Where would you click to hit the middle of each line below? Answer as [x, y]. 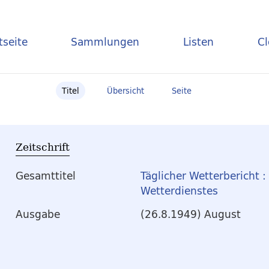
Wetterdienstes [179, 191]
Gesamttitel [46, 176]
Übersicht [125, 91]
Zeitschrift [43, 147]
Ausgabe [38, 214]
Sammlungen [105, 41]
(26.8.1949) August [191, 214]
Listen [199, 41]
